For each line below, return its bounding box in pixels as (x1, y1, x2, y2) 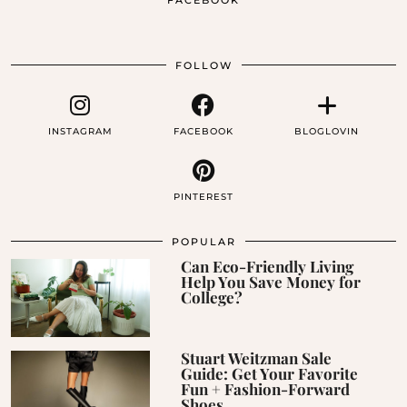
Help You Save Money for (181, 272, 362, 293)
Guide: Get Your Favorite (181, 362, 359, 383)
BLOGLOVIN (294, 125, 360, 138)
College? (181, 287, 243, 308)
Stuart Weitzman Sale (181, 347, 333, 368)
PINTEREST (173, 191, 233, 203)
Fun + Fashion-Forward (181, 378, 351, 399)
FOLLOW (174, 59, 233, 73)
